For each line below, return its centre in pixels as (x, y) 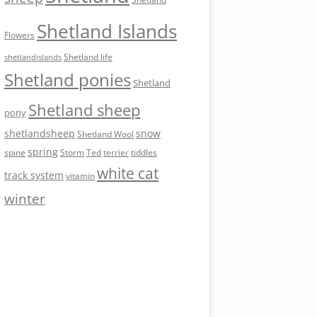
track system (34, 175)
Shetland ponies (68, 80)
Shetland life (88, 57)
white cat (128, 173)
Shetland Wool (105, 134)
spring (43, 151)
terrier (116, 152)
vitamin (80, 175)
